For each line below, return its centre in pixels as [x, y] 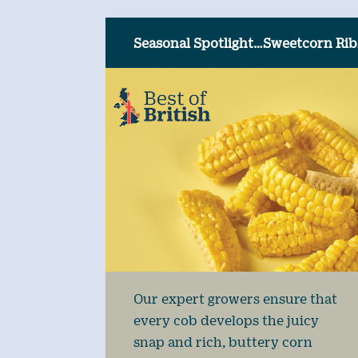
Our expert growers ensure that [235, 298]
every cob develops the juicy [226, 320]
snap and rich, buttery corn [223, 341]
